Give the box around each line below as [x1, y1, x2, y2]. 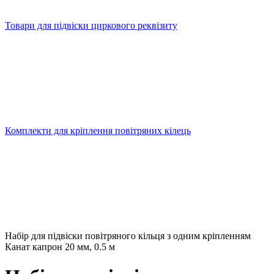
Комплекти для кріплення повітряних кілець [5, 125, 191, 136]
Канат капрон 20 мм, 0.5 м [5, 242, 115, 252]
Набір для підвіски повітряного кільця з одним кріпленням [5, 231, 251, 241]
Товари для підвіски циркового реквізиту [5, 20, 177, 31]
